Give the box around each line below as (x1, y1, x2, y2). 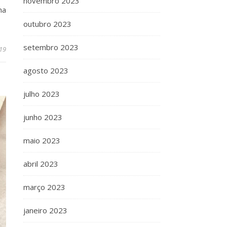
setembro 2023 (23, 42, 79, 52)
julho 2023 (23, 89, 60, 99)
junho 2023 (23, 112, 62, 122)
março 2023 (23, 182, 65, 192)
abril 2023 (23, 159, 58, 169)
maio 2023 (23, 135, 60, 145)
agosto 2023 (23, 65, 68, 75)
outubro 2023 (23, 19, 71, 29)
